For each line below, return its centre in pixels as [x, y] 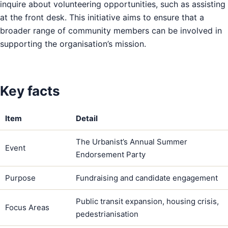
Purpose [20, 178]
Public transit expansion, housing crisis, [147, 201]
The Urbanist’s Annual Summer [132, 141]
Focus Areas [27, 207]
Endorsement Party [111, 154]
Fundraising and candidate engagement [147, 178]
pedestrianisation [107, 214]
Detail [87, 118]
